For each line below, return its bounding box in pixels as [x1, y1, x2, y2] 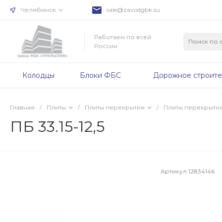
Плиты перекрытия [85, 104, 145, 111]
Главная [10, 104, 35, 111]
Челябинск [21, 6, 56, 13]
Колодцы [22, 70, 55, 80]
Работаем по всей [94, 33, 151, 41]
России [94, 42, 117, 50]
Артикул [161, 167, 189, 175]
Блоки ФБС [79, 70, 121, 80]
